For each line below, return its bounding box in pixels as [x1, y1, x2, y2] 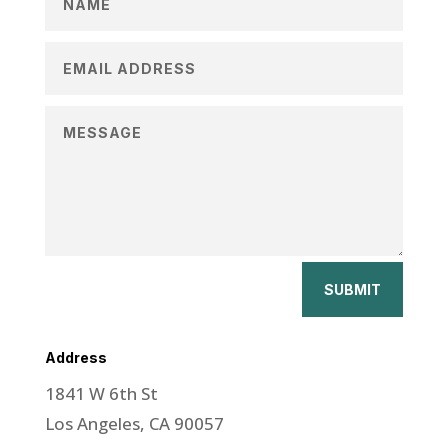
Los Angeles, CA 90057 [44, 411, 224, 435]
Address [44, 348, 107, 366]
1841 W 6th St [44, 381, 158, 405]
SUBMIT [324, 280, 382, 298]
